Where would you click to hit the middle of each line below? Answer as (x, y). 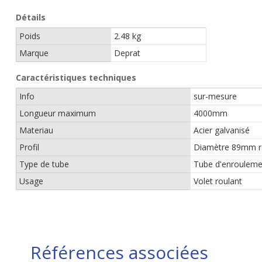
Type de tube (44, 164)
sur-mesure (215, 96)
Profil (29, 147)
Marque (34, 53)
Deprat (127, 53)
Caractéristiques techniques (76, 77)
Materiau (36, 130)
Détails (31, 17)
